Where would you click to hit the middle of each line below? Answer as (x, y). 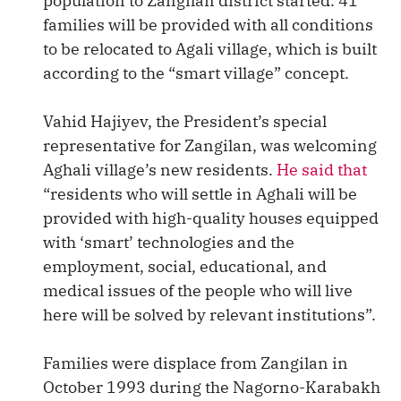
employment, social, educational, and (185, 266)
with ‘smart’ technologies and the (169, 242)
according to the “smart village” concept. (196, 73)
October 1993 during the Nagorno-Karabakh (212, 387)
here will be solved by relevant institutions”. (209, 315)
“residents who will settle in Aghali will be (200, 194)
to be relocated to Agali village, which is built (210, 49)
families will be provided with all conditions (208, 25)
